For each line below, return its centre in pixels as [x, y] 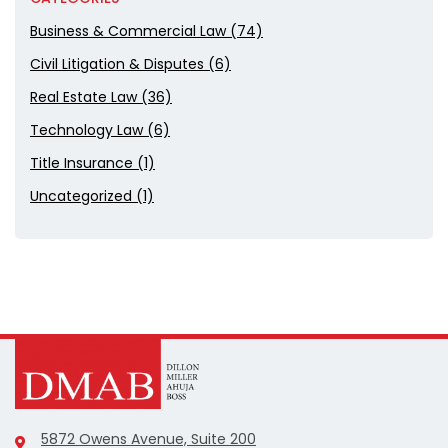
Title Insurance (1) [92, 163]
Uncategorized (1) [91, 196]
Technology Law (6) [99, 130]
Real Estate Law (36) [100, 97]
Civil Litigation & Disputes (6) [130, 64]
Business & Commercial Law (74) [146, 31]
